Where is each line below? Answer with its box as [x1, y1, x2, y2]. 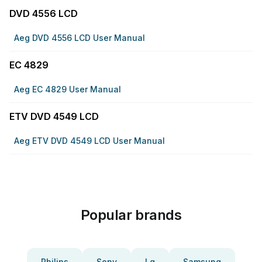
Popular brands [80, 206, 182, 223]
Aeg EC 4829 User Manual [14, 84, 121, 94]
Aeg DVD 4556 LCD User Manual [14, 33, 145, 43]
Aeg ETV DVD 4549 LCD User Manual [14, 136, 165, 146]
